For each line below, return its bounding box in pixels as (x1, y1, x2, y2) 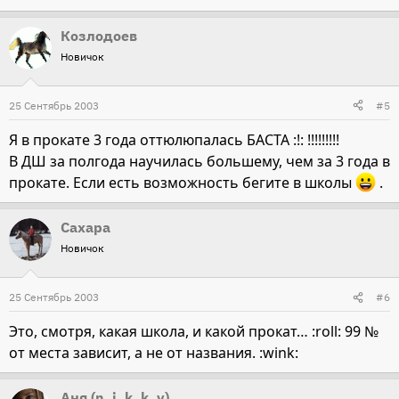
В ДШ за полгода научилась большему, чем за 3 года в (9, 151, 390, 171)
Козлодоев (61, 26, 137, 45)
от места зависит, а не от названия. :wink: (9, 343, 298, 363)
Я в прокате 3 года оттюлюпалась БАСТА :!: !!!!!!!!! (9, 129, 339, 150)
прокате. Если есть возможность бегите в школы (9, 173, 355, 193)
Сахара (61, 218, 110, 237)
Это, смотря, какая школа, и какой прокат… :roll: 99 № (9, 322, 379, 342)
